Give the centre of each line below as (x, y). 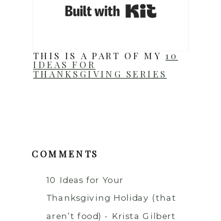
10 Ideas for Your (85, 180)
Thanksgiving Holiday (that (111, 198)
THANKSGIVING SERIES (100, 73)
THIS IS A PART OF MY (99, 55)
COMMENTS (65, 153)
